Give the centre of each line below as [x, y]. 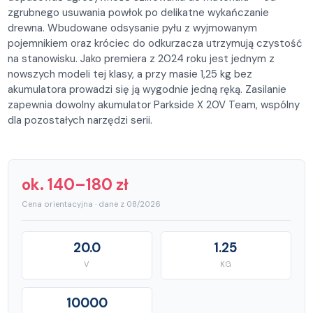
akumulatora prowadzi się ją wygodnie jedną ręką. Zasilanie [147, 89]
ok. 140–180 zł [75, 184]
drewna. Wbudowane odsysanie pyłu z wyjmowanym [133, 28]
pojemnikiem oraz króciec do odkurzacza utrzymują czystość [155, 43]
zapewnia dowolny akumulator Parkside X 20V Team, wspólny [154, 104]
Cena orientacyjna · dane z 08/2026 [91, 204]
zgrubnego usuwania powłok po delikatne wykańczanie [139, 12]
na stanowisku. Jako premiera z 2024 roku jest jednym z [141, 58]
